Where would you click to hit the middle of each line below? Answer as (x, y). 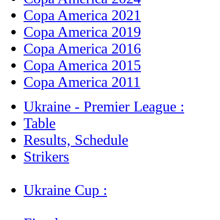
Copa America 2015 (82, 65)
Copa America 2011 (82, 82)
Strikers (46, 156)
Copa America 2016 (82, 48)
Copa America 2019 (82, 31)
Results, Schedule (76, 139)
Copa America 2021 (82, 15)
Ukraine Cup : (65, 190)
